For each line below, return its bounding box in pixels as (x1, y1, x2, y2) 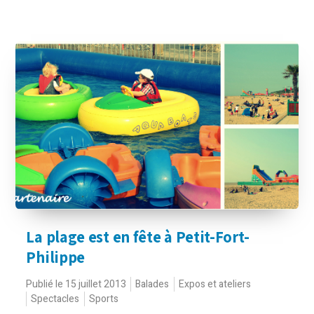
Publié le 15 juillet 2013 (26, 277, 127, 292)
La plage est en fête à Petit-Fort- (26, 226, 250, 247)
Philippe (26, 247, 86, 268)
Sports (89, 292, 119, 306)
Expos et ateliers (179, 277, 252, 292)
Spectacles (31, 292, 80, 306)
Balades (135, 277, 170, 292)
